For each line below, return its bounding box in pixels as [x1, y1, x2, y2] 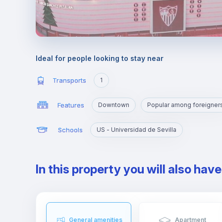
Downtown [98, 101, 129, 109]
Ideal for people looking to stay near [36, 54, 164, 62]
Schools [57, 125, 83, 134]
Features [57, 101, 84, 109]
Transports [53, 76, 87, 84]
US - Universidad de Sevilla [96, 126, 176, 133]
